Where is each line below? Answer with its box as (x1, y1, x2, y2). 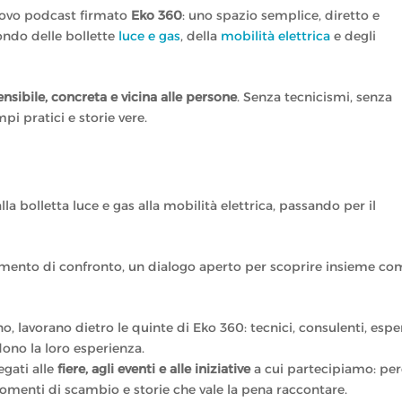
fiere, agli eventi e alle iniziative (57, 360, 251, 377)
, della (180, 27, 222, 44)
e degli (330, 27, 377, 44)
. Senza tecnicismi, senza (237, 88, 393, 105)
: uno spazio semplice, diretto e (182, 6, 380, 23)
